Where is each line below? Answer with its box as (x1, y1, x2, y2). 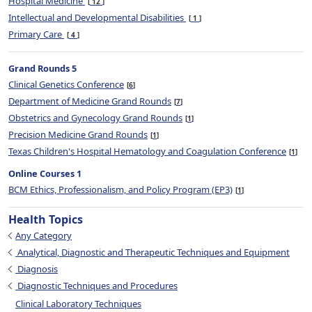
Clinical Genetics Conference (8, 78, 124, 91)
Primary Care (8, 28, 64, 40)
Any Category (15, 229, 72, 242)
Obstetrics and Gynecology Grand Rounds (8, 111, 182, 124)
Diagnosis (15, 263, 58, 275)
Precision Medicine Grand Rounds (8, 128, 148, 141)
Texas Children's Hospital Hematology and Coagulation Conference (8, 145, 286, 157)
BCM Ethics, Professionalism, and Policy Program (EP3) (8, 183, 233, 196)
